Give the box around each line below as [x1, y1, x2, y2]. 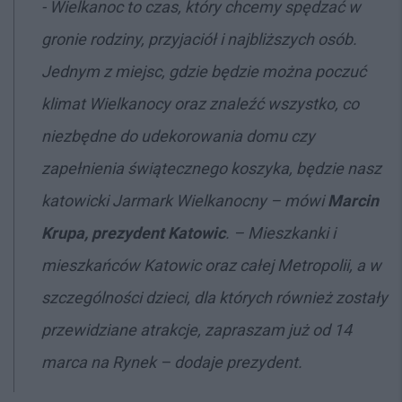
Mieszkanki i [248, 223, 336, 242]
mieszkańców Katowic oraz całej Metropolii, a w [41, 256, 381, 275]
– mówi [270, 191, 328, 210]
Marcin [328, 191, 379, 210]
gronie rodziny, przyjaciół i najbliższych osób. [41, 30, 357, 48]
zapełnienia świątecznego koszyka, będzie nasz [41, 159, 381, 178]
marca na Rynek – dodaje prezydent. [41, 353, 302, 371]
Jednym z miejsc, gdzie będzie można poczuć [41, 62, 366, 81]
